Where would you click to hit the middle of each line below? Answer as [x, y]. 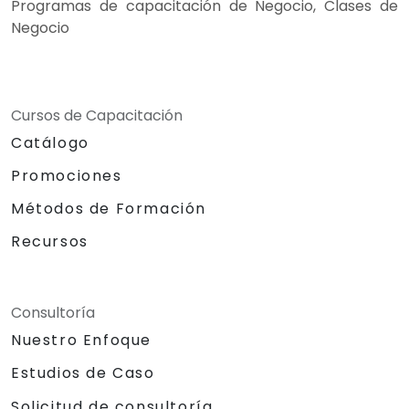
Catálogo [50, 142]
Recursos [50, 241]
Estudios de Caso [83, 372]
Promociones [67, 175]
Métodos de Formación [109, 208]
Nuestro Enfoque [81, 340]
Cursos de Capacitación [97, 115]
